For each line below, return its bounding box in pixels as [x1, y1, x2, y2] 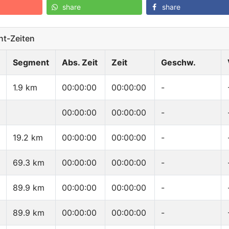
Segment [13, 57, 49, 68]
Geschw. [161, 57, 196, 68]
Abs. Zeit [62, 57, 98, 68]
